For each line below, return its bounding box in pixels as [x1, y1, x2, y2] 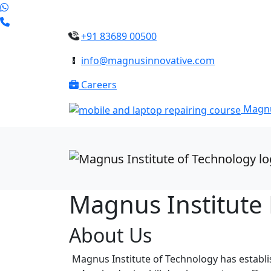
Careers [79, 78, 117, 91]
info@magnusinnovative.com [81, 54, 215, 67]
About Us [69, 221, 152, 248]
